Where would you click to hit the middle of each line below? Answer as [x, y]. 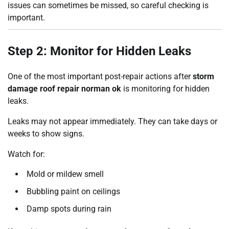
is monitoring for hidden [165, 88]
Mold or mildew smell [65, 174]
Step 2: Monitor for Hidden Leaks [99, 51]
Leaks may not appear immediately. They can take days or [112, 121]
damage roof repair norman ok [64, 88]
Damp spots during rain [69, 209]
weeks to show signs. [46, 133]
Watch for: [26, 154]
